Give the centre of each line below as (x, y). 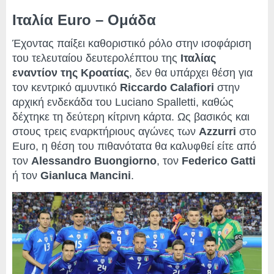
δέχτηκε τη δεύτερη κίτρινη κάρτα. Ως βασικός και (131, 117)
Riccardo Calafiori (167, 88)
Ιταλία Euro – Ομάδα (84, 20)
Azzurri (219, 132)
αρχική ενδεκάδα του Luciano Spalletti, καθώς (123, 102)
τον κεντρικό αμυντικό (66, 88)
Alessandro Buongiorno (94, 161)
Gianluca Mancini (86, 176)
